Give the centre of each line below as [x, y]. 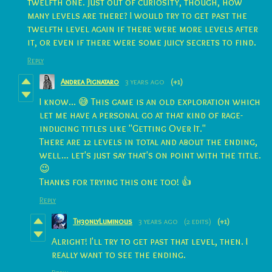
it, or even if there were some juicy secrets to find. [142, 42]
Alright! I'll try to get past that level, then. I [150, 241]
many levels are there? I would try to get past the [137, 15]
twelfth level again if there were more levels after [143, 29]
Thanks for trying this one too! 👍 [115, 182]
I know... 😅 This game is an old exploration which [150, 101]
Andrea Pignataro [90, 82]
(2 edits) [198, 221]
